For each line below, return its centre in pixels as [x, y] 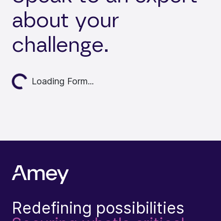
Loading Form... [63, 81]
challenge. [60, 45]
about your [66, 20]
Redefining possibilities [98, 208]
